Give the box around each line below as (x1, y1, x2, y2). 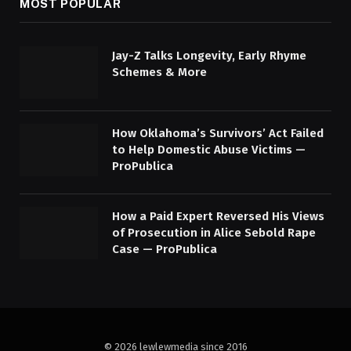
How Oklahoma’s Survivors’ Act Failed (112, 125, 324, 140)
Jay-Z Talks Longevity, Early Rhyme (112, 49, 306, 63)
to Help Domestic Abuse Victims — (112, 142, 306, 157)
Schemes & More (112, 65, 207, 80)
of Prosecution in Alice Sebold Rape (112, 225, 316, 240)
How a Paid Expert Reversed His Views (112, 208, 324, 223)
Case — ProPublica (112, 241, 217, 256)
